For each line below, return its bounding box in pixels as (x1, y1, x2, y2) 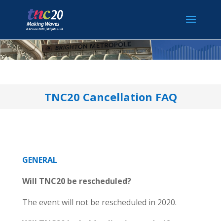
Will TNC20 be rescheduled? (22, 176, 131, 187)
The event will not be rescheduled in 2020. (22, 197, 177, 208)
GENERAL (22, 154, 57, 166)
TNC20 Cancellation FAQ (44, 89, 177, 105)
